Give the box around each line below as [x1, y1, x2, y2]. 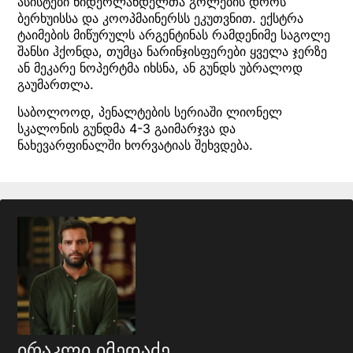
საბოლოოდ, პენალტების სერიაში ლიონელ [17, 103, 282, 120]
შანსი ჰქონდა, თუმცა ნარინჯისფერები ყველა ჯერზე [17, 43, 327, 59]
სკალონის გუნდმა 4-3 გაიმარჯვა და [17, 120, 236, 136]
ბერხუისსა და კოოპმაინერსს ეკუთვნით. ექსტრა [17, 9, 303, 26]
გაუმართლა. [17, 76, 94, 92]
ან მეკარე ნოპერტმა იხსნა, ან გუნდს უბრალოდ [17, 59, 303, 76]
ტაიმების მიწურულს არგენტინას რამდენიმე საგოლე [17, 26, 330, 43]
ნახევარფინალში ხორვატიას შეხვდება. [17, 136, 253, 153]
